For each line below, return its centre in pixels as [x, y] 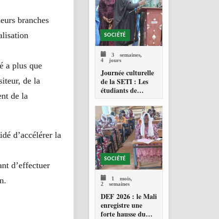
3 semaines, [124, 54]
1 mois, [119, 177]
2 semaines [115, 183]
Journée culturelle [127, 72]
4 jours [111, 59]
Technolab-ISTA [125, 99]
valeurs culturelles [127, 116]
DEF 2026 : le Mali [129, 196]
